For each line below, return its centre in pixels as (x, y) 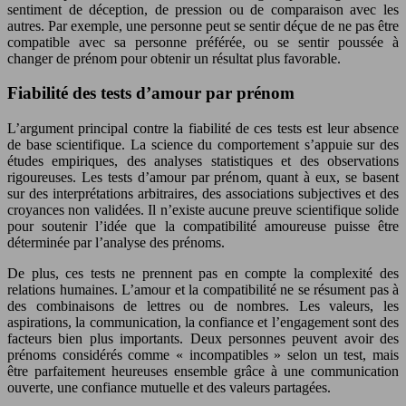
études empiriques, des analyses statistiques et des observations (203, 161)
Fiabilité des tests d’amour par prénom (151, 93)
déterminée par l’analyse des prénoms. (116, 242)
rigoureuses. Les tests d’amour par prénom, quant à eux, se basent (203, 177)
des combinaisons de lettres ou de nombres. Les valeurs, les (203, 306)
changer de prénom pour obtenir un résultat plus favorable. (174, 58)
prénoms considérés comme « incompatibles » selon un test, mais (203, 355)
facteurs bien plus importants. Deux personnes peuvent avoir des (203, 338)
